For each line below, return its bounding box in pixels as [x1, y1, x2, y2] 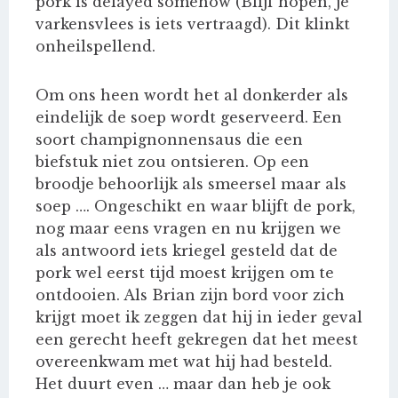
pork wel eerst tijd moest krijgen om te [36, 264, 334, 283]
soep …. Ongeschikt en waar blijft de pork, [36, 197, 355, 216]
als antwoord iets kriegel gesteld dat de [36, 242, 338, 260]
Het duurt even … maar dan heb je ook [36, 375, 330, 394]
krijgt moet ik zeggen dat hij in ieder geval [36, 308, 362, 327]
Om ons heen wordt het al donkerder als [36, 86, 348, 105]
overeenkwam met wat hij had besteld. [36, 353, 332, 371]
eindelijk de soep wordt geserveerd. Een [36, 108, 342, 127]
